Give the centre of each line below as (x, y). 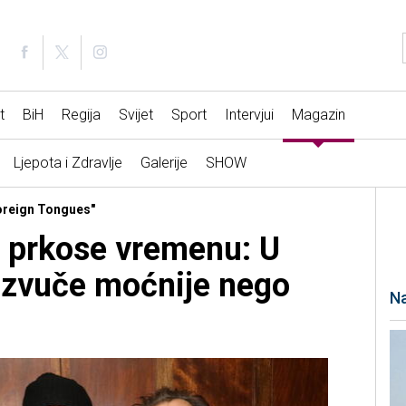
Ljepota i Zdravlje (68, 163)
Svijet (135, 115)
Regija (81, 115)
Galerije (164, 163)
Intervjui (249, 115)
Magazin (318, 115)
